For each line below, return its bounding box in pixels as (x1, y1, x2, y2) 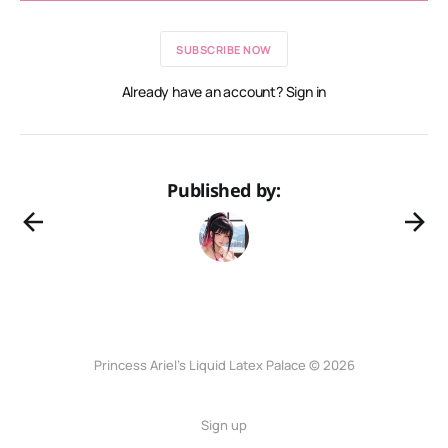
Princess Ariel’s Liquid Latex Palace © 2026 (93, 356, 355, 374)
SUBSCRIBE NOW (176, 41, 272, 57)
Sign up (201, 416, 247, 434)
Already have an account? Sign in (121, 82, 327, 101)
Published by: (167, 178, 281, 202)
